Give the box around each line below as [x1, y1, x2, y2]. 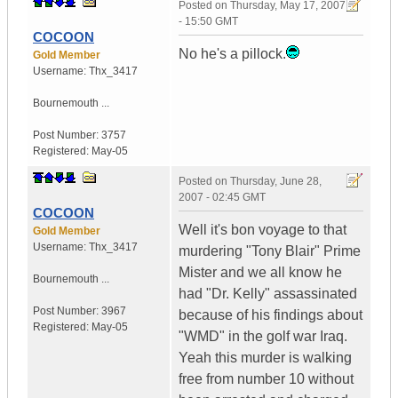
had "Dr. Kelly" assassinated [179, 286, 357, 302]
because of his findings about [179, 307, 362, 323]
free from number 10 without [179, 371, 354, 387]
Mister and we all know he [179, 265, 342, 281]
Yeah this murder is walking [179, 350, 352, 366]
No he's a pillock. [179, 46, 286, 62]
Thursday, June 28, [230, 175, 322, 188]
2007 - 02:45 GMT [179, 191, 266, 204]
